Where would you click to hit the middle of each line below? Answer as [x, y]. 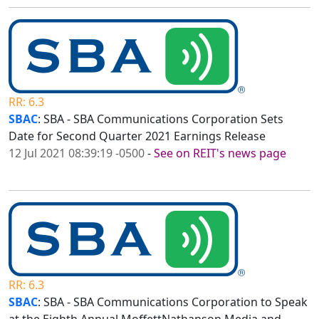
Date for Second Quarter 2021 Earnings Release [137, 136]
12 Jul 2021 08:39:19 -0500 [77, 153]
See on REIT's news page [220, 153]
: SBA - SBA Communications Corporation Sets [161, 119]
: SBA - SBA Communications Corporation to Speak [173, 302]
